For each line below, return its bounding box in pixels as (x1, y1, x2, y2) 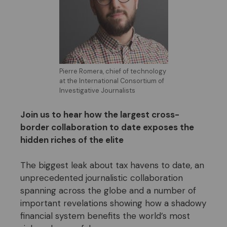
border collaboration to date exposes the (20, 121, 194, 133)
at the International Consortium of (59, 77, 164, 86)
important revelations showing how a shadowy (20, 198, 206, 209)
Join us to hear (20, 108, 84, 120)
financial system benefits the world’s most (20, 210, 190, 222)
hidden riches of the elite (20, 134, 124, 145)
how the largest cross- (84, 108, 179, 120)
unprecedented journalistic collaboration (20, 172, 183, 184)
